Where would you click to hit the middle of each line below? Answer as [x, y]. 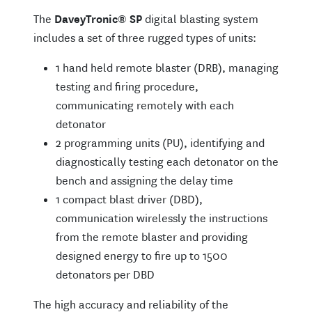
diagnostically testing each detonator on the [167, 162]
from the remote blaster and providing [152, 237]
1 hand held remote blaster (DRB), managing [167, 68]
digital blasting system [202, 19]
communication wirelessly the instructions [162, 218]
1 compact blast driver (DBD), [129, 199]
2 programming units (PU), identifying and [160, 143]
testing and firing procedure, [127, 86]
